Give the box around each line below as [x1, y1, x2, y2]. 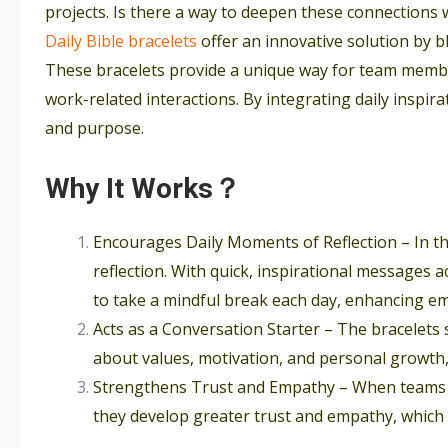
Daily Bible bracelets [45, 30, 197, 53]
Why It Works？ [45, 171, 241, 205]
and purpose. [45, 117, 148, 140]
